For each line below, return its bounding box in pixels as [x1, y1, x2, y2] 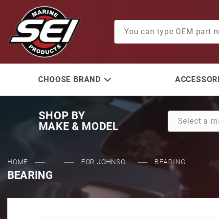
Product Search [114, 21, 167, 29]
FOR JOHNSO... [81, 158, 131, 166]
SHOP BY [38, 109, 86, 122]
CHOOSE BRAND [38, 75, 101, 84]
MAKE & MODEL [38, 120, 119, 132]
